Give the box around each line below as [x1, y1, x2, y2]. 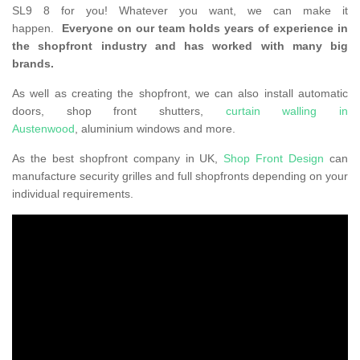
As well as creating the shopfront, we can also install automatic [12, 87, 348, 100]
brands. [12, 57, 54, 71]
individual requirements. [12, 187, 133, 201]
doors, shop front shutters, [12, 104, 226, 118]
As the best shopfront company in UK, [12, 152, 224, 166]
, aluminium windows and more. [75, 122, 235, 136]
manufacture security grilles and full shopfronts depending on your [12, 170, 348, 183]
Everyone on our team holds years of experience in [62, 22, 348, 35]
